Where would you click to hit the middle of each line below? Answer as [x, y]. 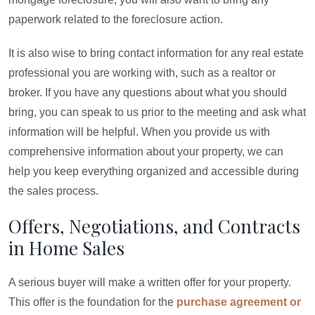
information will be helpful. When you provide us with [139, 132]
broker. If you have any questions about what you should [148, 92]
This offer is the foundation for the [92, 302]
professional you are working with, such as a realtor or [142, 73]
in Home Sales [66, 248]
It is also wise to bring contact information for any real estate [156, 53]
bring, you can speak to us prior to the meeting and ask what [157, 112]
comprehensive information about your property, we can [146, 152]
